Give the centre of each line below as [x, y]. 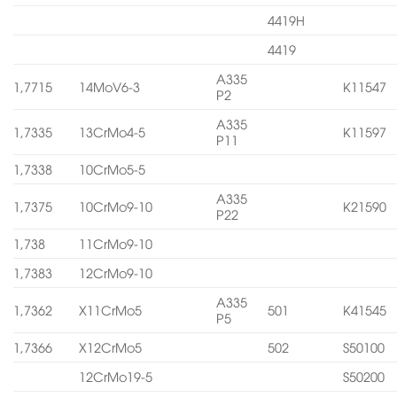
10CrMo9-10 [116, 206]
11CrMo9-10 [116, 244]
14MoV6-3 [110, 87]
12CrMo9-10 [116, 273]
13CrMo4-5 [113, 132]
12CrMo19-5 [116, 377]
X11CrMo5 [111, 310]
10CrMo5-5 [113, 169]
